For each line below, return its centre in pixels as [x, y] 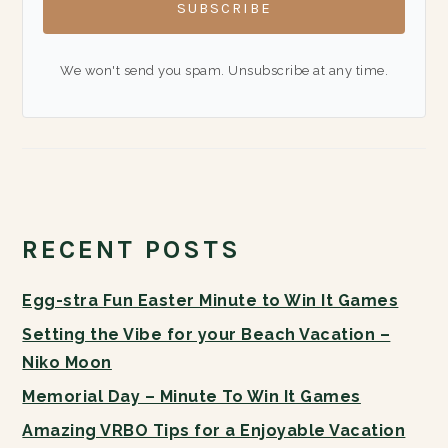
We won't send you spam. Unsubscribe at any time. [224, 71]
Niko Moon [67, 363]
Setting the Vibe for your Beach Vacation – [206, 335]
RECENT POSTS [132, 250]
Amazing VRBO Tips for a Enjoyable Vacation [214, 431]
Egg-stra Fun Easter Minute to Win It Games [210, 301]
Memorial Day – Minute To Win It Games [191, 397]
